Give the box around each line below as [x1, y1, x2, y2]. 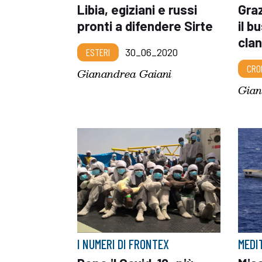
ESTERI [86, 45, 110, 58]
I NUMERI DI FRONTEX [77, 236, 169, 252]
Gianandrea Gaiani [77, 64, 171, 82]
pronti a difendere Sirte [77, 17, 213, 34]
